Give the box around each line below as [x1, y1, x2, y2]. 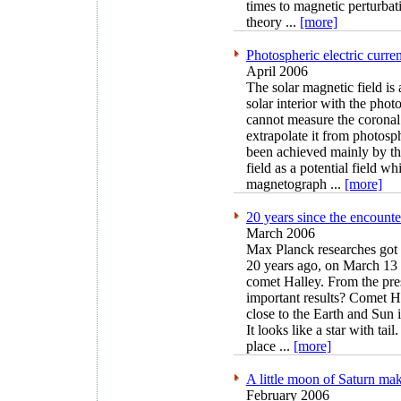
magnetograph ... [246, 176, 345, 192]
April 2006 [246, 64, 308, 80]
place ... [246, 338, 294, 354]
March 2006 [246, 226, 315, 242]
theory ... [246, 14, 300, 30]
